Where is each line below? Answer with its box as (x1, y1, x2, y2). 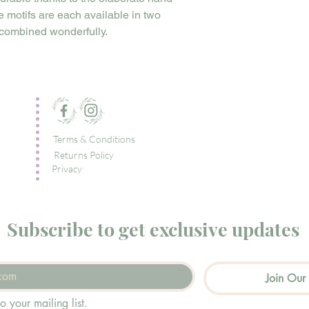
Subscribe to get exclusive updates (7, 217, 300, 242)
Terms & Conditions (53, 133, 135, 146)
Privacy (52, 163, 84, 175)
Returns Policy (54, 149, 114, 161)
